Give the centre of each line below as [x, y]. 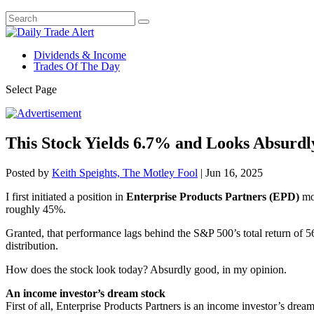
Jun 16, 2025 [234, 172]
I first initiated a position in [66, 196]
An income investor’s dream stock [86, 293]
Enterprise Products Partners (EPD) [213, 196]
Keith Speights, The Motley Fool [125, 172]
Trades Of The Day [77, 66]
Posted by [29, 172]
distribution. [32, 245]
